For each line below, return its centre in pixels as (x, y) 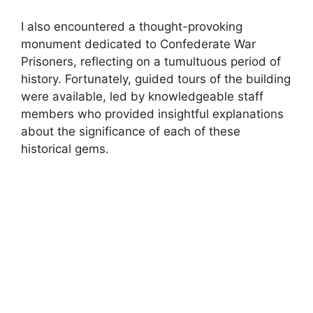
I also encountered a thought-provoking (132, 26)
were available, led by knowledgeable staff (142, 96)
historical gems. (65, 148)
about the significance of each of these (131, 131)
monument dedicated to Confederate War (138, 44)
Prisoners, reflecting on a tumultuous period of (151, 61)
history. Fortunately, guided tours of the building (156, 79)
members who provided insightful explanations (152, 114)
